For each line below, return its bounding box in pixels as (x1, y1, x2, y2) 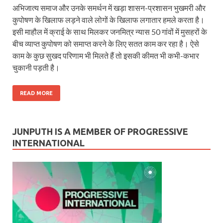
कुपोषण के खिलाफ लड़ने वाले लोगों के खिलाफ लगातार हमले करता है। (12, 15, 205, 25)
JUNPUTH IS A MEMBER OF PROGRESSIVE (12, 126, 188, 137)
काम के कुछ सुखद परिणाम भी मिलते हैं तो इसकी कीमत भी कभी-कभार (12, 51, 199, 61)
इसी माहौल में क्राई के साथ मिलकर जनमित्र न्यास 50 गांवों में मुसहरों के (12, 27, 207, 37)
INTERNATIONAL (12, 138, 85, 148)
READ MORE (20, 90, 53, 97)
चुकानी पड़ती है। (12, 63, 60, 73)
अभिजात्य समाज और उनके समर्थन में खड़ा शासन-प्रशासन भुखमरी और (12, 3, 206, 13)
